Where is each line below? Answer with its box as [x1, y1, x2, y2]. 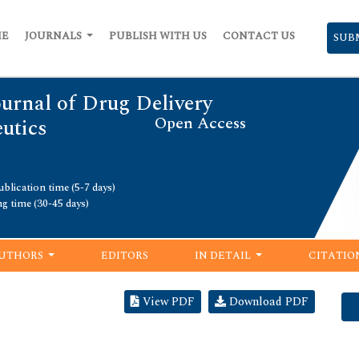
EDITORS [100, 247, 148, 264]
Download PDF [226, 292, 309, 310]
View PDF [139, 292, 195, 310]
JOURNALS [24, 28, 84, 44]
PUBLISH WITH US [109, 28, 207, 44]
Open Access [155, 111, 246, 135]
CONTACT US [223, 28, 295, 44]
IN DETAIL [195, 247, 254, 264]
